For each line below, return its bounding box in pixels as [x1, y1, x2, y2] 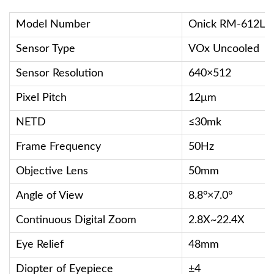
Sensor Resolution [16, 68, 103, 79]
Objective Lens [16, 166, 88, 177]
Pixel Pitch [16, 92, 67, 103]
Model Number [16, 19, 91, 30]
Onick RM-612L [188, 19, 265, 30]
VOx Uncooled [188, 43, 262, 54]
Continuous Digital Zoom [16, 215, 136, 226]
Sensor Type [16, 43, 75, 54]
